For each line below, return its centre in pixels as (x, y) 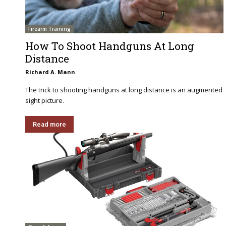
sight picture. (45, 100)
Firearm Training (49, 29)
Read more (49, 124)
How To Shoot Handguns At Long (110, 46)
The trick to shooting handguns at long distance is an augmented (124, 90)
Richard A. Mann (50, 72)
